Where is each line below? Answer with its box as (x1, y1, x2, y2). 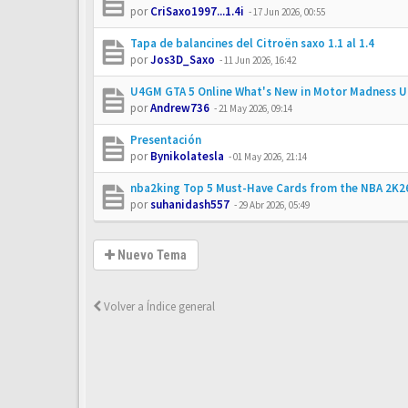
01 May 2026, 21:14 (233, 150, 307, 163)
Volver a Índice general (101, 299, 215, 314)
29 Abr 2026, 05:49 (239, 199, 310, 211)
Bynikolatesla (150, 148, 224, 164)
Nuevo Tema (115, 248, 187, 262)
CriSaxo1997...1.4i (150, 4, 244, 19)
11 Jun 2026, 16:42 (224, 54, 296, 66)
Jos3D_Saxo (150, 52, 215, 67)
